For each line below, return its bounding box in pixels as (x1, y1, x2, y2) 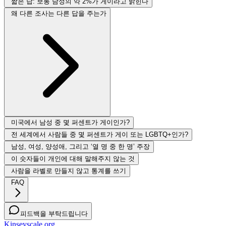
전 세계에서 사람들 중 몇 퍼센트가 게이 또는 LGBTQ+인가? (11, 131, 188, 139)
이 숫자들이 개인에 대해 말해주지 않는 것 (11, 155, 135, 163)
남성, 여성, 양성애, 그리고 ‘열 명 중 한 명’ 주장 (11, 143, 150, 151)
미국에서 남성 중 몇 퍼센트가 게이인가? (11, 119, 130, 127)
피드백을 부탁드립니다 (20, 210, 88, 218)
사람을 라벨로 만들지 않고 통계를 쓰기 (11, 167, 126, 175)
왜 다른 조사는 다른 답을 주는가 (11, 10, 106, 18)
